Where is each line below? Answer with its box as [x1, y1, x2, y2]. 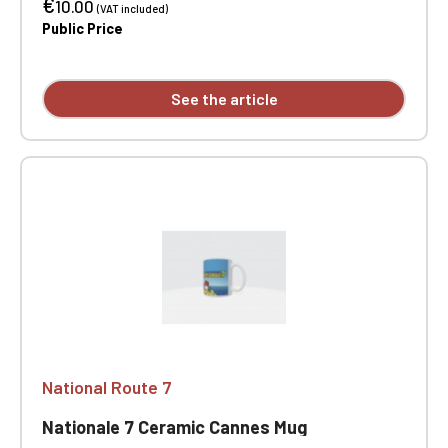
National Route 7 [42, 376, 172, 398]
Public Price [42, 20, 123, 37]
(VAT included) [97, 2, 168, 15]
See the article [170, 89, 278, 108]
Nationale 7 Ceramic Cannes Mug [42, 416, 307, 438]
